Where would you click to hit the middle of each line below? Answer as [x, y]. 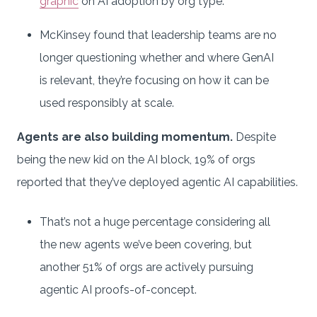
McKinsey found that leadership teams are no [158, 35]
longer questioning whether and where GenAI [157, 57]
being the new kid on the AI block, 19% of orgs [136, 159]
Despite [256, 137]
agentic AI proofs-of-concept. [118, 289]
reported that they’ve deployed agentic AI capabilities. [157, 182]
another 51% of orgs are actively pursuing [146, 267]
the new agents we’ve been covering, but [146, 244]
